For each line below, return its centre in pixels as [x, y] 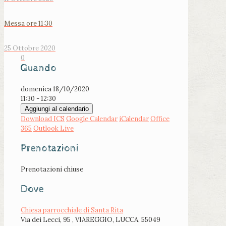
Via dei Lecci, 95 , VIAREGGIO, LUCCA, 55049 [91, 220]
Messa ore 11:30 [28, 24]
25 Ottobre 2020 [30, 48]
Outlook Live [53, 129]
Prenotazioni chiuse [52, 169]
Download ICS [43, 119]
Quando [39, 69]
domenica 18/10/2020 [58, 89]
